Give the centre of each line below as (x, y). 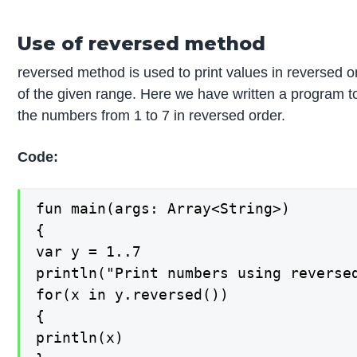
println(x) (80, 337)
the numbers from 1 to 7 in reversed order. (152, 116)
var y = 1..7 (89, 251)
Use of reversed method (142, 44)
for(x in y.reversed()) (133, 294)
